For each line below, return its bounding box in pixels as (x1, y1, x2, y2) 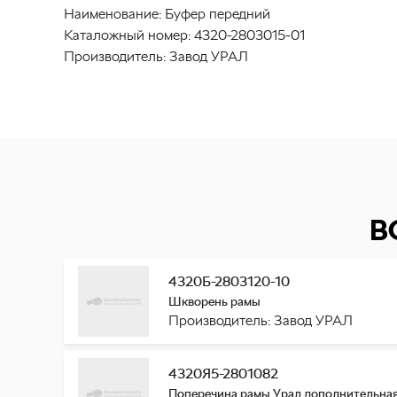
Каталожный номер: (64, 27, 191, 43)
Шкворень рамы (168, 294, 261, 308)
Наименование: (64, 5, 161, 22)
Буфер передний (165, 5, 270, 22)
